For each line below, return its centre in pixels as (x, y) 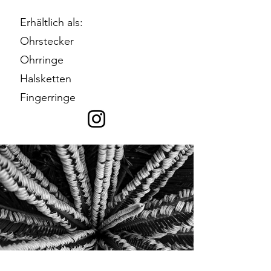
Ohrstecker (47, 41)
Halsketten (46, 79)
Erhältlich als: (51, 22)
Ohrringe (42, 60)
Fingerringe (48, 97)
